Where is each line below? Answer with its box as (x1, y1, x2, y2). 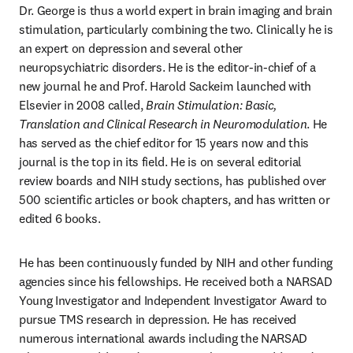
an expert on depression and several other (19, 40, 243, 56)
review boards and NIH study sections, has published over (19, 173, 327, 188)
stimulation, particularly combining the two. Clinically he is (19, 21, 333, 37)
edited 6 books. (19, 210, 101, 226)
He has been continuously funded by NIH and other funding (19, 255, 333, 270)
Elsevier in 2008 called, (19, 97, 146, 113)
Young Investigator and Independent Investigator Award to (19, 292, 328, 308)
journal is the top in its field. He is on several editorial (19, 154, 303, 169)
